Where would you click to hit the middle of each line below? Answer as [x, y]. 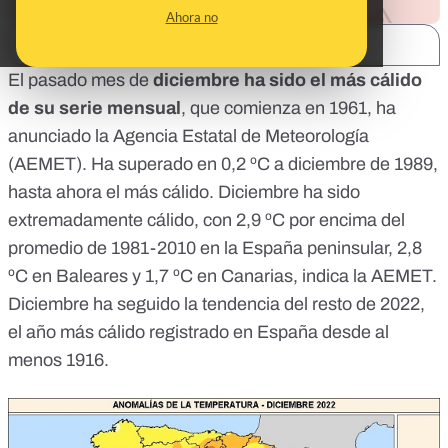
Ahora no [191, 17]
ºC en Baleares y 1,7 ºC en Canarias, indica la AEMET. [222, 276]
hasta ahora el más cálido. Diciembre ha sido [184, 192]
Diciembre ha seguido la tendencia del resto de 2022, [216, 304]
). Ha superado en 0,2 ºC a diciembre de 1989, [257, 164]
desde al [353, 332]
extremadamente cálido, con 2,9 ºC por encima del [206, 220]
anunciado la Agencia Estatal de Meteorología [188, 136]
